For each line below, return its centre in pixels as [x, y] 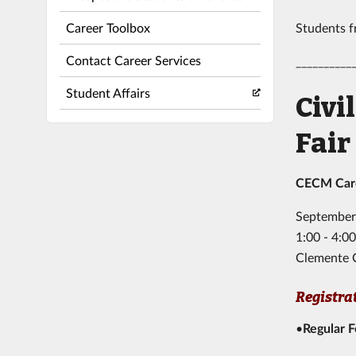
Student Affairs [108, 92]
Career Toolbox [108, 27]
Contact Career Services [133, 60]
